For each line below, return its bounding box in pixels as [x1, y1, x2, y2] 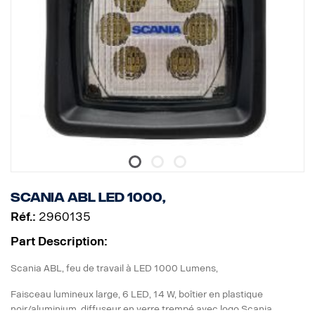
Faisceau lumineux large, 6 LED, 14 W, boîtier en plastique [11, 289, 263, 300]
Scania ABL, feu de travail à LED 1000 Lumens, [11, 263, 218, 274]
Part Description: [11, 235, 108, 249]
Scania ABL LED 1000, [11, 191, 165, 205]
